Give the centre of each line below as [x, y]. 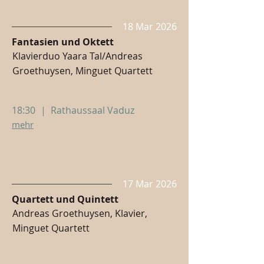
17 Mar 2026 [150, 184]
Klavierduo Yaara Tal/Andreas [77, 56]
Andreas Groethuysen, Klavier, [80, 213]
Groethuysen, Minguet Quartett [82, 71]
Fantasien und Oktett [63, 42]
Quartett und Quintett [65, 199]
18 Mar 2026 [150, 27]
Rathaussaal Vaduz [93, 110]
